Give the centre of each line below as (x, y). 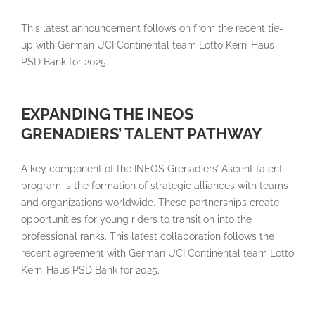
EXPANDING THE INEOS (107, 114)
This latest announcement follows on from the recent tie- (152, 28)
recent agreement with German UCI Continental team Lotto (157, 253)
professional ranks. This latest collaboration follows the (148, 237)
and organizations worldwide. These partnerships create (150, 203)
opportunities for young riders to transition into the (136, 220)
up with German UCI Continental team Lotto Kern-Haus (148, 45)
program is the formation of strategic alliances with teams (155, 186)
